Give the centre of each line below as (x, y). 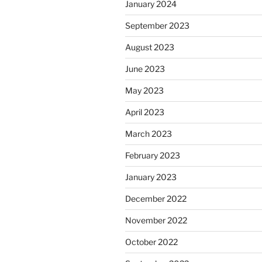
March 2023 (149, 134)
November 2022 (156, 220)
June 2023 (145, 69)
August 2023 (150, 47)
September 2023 (157, 26)
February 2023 (153, 156)
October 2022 (151, 242)
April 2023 (145, 112)
